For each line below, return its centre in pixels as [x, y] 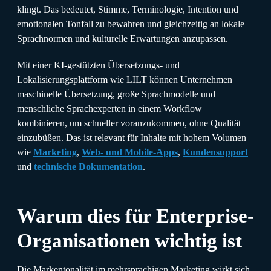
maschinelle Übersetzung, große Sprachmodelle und [116, 94]
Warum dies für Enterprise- [135, 215]
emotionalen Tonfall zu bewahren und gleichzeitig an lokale [131, 24]
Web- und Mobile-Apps [130, 152]
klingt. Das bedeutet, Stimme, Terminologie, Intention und [128, 9]
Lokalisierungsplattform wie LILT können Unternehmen [125, 79]
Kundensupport [215, 152]
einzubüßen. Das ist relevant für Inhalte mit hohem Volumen [132, 137]
